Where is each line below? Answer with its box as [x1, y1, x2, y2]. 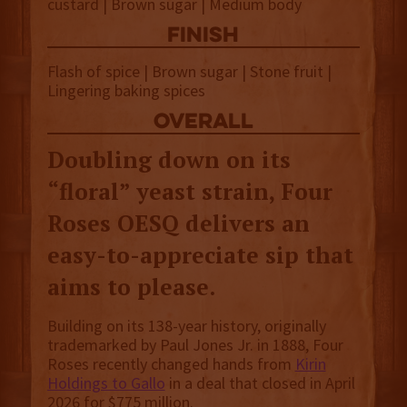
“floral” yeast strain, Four [46, 176, 333, 207]
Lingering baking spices [46, 80, 205, 102]
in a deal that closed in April [164, 372, 355, 394]
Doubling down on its [46, 144, 291, 175]
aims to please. [46, 272, 215, 303]
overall [153, 112, 253, 135]
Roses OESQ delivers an [46, 208, 310, 239]
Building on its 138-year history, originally [46, 315, 326, 337]
